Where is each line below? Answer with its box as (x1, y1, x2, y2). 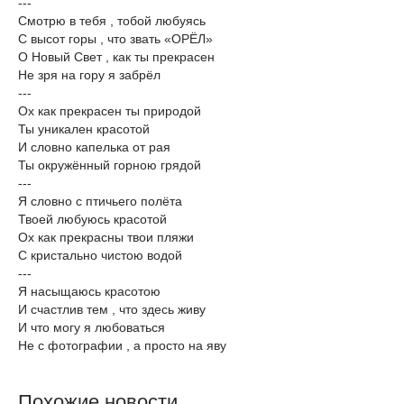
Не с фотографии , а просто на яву (18, 338, 226, 353)
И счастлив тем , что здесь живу (18, 302, 206, 317)
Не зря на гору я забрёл (18, 68, 161, 82)
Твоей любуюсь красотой (18, 212, 167, 226)
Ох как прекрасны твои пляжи (18, 230, 194, 244)
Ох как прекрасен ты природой (18, 104, 201, 118)
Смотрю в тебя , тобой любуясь (18, 14, 206, 28)
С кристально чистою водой (18, 248, 182, 262)
